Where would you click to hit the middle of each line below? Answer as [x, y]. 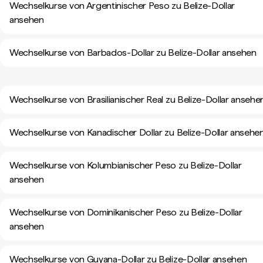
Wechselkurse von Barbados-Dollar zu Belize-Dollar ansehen [133, 53]
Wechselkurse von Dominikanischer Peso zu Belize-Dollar [126, 212]
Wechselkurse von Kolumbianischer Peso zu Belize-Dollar [126, 165]
